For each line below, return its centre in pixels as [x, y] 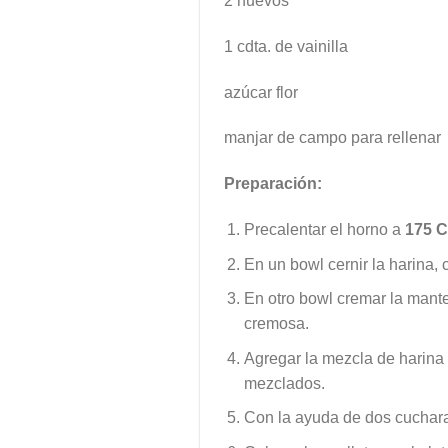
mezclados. [285, 383]
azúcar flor [260, 92]
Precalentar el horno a [325, 229]
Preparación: [272, 184]
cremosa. [277, 324]
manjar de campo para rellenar [332, 138]
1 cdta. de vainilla [285, 46]
